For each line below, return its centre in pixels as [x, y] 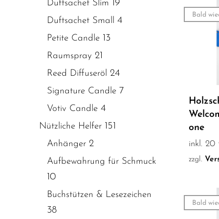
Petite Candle [73, 38]
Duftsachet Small [81, 21]
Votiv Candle [72, 109]
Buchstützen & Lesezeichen [99, 195]
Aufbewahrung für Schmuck [101, 161]
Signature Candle [82, 91]
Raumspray [69, 56]
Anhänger [66, 144]
